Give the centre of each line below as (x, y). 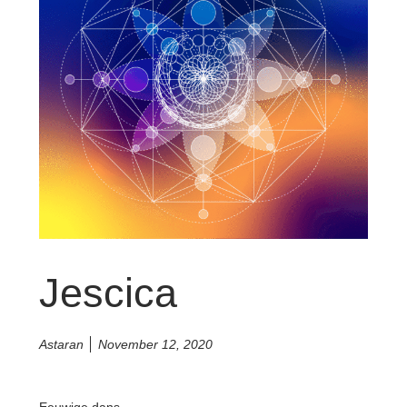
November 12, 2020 (155, 344)
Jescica (108, 293)
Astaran (61, 344)
